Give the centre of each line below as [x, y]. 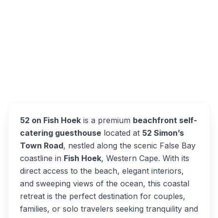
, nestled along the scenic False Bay [129, 145]
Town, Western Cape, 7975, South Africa [114, 23]
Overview [62, 81]
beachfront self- [165, 120]
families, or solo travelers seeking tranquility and [109, 209]
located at [122, 133]
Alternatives [156, 86]
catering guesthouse [61, 133]
